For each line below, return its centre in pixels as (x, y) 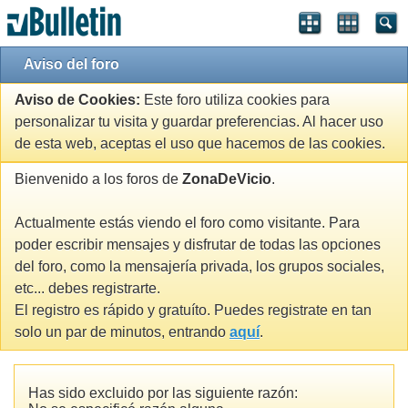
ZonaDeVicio (227, 179)
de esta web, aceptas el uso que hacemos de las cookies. (200, 144)
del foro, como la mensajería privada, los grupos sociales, (199, 267)
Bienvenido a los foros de (98, 179)
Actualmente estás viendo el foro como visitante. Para (187, 223)
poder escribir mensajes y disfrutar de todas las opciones (198, 245)
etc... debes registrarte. (87, 289)
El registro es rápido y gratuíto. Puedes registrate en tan (193, 311)
